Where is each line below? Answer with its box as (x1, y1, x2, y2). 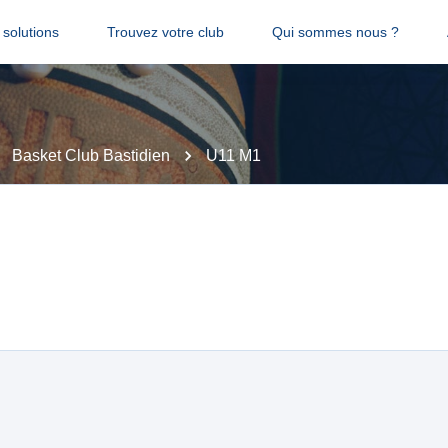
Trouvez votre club (106, 24, 224, 40)
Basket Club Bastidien (12, 147, 170, 164)
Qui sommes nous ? (271, 24, 399, 40)
